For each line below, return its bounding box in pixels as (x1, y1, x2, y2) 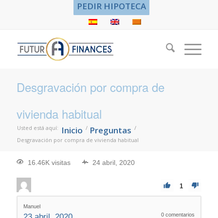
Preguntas (89, 125, 131, 136)
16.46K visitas (27, 159, 71, 167)
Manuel (23, 203, 40, 210)
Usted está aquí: (17, 124, 58, 131)
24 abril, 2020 (92, 159, 135, 167)
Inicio (61, 125, 83, 136)
